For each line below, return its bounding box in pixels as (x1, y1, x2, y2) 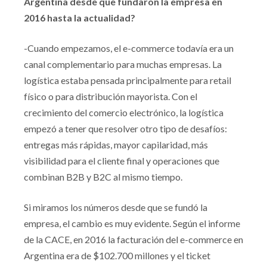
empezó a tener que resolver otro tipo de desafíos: (24, 123, 227, 134)
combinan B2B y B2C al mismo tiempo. (24, 171, 184, 182)
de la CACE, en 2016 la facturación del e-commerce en (24, 234, 243, 245)
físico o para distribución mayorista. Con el (24, 91, 197, 102)
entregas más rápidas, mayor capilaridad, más (24, 139, 208, 150)
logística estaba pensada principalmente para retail (24, 74, 231, 86)
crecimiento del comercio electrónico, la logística (24, 107, 223, 118)
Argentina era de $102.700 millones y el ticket (24, 250, 210, 261)
